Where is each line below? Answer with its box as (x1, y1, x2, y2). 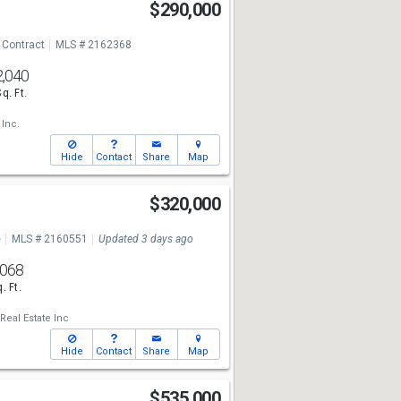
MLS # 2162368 (55, 38, 132, 51)
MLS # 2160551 (11, 233, 88, 245)
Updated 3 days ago (98, 233, 193, 245)
